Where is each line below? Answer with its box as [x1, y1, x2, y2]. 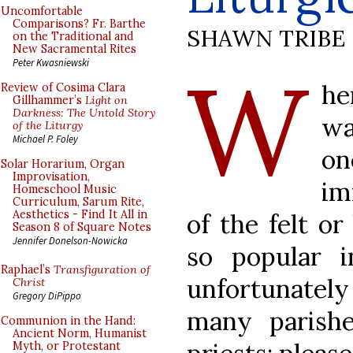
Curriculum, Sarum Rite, [13, 195, 144, 209]
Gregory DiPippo [13, 289, 81, 302]
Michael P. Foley [13, 132, 78, 145]
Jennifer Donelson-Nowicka [13, 234, 128, 247]
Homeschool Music [13, 182, 117, 196]
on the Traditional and [13, 29, 134, 43]
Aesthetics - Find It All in [13, 207, 147, 221]
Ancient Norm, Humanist [13, 326, 147, 340]
